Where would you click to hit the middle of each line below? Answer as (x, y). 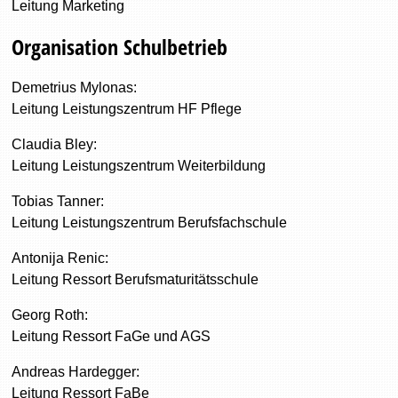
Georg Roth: (52, 315)
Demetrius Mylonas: (75, 88)
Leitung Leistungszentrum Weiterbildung (139, 166)
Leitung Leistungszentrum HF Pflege (127, 109)
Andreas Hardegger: (76, 372)
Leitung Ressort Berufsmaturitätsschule (135, 279)
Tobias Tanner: (58, 201)
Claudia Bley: (55, 144)
